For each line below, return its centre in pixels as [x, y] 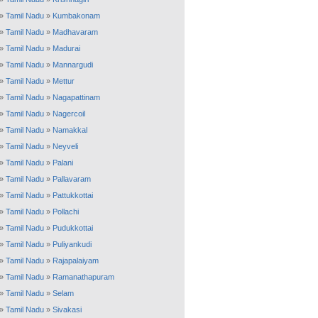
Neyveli [65, 146]
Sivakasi [67, 309]
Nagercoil [69, 114]
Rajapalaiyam [76, 261]
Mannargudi [73, 65]
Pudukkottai [73, 228]
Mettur [64, 81]
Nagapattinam [76, 97]
